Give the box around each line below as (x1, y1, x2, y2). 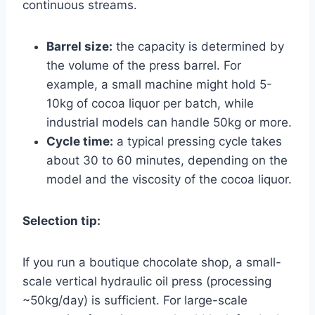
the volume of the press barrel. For (46, 58, 241, 72)
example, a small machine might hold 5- (46, 77, 272, 91)
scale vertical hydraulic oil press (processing (22, 274, 271, 288)
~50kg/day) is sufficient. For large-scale (22, 292, 247, 307)
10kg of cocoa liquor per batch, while (46, 96, 254, 110)
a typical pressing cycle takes (113, 134, 282, 148)
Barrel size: (46, 39, 112, 53)
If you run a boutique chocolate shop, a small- (22, 255, 281, 269)
